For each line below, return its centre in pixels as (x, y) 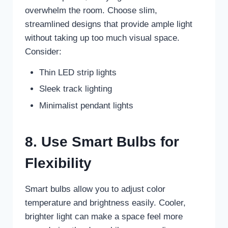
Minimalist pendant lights (87, 105)
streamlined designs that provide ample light (108, 24)
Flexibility (58, 163)
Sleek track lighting (76, 89)
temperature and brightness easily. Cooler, (105, 203)
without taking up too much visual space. (102, 38)
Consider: (43, 51)
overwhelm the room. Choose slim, (91, 10)
